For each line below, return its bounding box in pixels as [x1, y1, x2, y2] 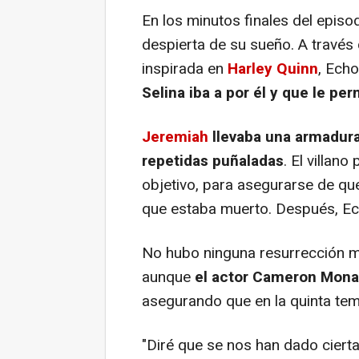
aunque [142, 265, 191, 288]
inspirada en [142, 57, 228, 80]
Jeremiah [142, 125, 212, 148]
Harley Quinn [228, 57, 318, 80]
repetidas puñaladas [142, 149, 284, 172]
